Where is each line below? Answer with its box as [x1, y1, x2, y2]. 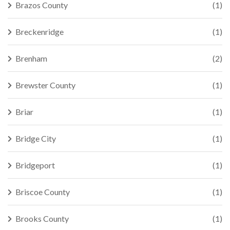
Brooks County [15, 214, 69, 223]
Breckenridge [15, 27, 64, 36]
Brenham [15, 53, 47, 63]
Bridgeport [15, 160, 55, 170]
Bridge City [15, 133, 56, 143]
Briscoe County [15, 187, 70, 197]
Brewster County [15, 80, 75, 90]
